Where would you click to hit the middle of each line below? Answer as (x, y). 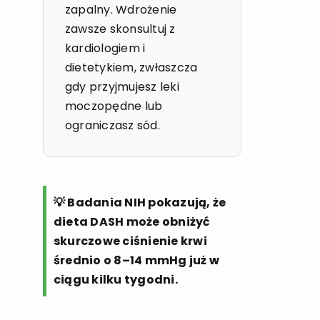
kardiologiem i (105, 49)
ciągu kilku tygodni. (115, 280)
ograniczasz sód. (112, 126)
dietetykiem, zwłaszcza (131, 68)
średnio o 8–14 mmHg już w (136, 261)
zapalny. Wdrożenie (121, 10)
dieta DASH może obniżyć (132, 222)
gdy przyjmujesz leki (122, 87)
